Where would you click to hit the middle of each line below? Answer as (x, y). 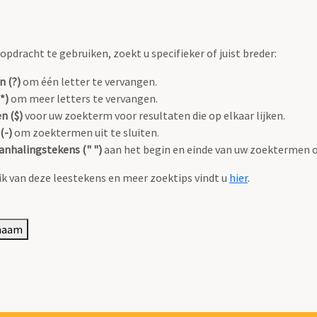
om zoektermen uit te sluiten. (86, 133)
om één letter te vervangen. (89, 82)
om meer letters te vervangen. (83, 99)
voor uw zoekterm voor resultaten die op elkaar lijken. (154, 116)
